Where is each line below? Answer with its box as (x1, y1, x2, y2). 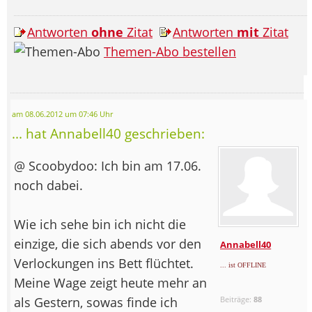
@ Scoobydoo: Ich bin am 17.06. (14, 157, 201, 174)
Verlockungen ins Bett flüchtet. (14, 254, 197, 272)
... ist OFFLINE (220, 260, 267, 269)
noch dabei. (14, 176, 83, 194)
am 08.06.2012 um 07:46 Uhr (12, 109, 113, 119)
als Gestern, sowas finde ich (14, 293, 178, 311)
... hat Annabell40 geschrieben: (12, 124, 205, 142)
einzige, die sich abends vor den (14, 235, 201, 252)
